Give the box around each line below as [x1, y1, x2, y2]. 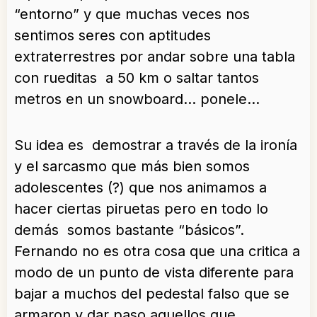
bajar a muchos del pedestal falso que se [14, 285, 289, 303]
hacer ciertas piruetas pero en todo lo [14, 200, 268, 218]
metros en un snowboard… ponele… [14, 91, 260, 108]
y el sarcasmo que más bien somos [14, 158, 250, 175]
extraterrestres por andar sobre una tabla [14, 48, 295, 66]
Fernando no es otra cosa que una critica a [14, 243, 300, 260]
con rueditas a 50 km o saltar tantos [14, 69, 259, 87]
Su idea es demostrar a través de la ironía [14, 137, 297, 154]
